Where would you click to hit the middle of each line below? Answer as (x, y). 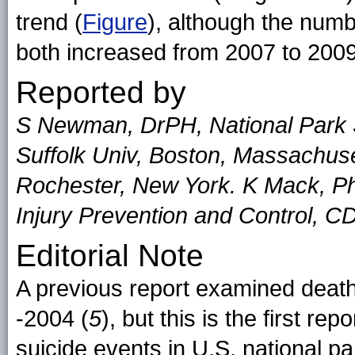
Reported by (101, 92)
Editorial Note (110, 256)
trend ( (49, 22)
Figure (115, 22)
